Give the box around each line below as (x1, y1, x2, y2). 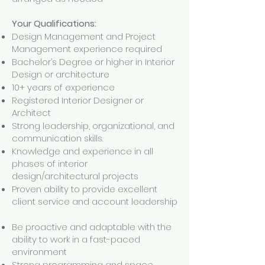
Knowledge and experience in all (12, 145, 153, 157)
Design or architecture (12, 68, 109, 80)
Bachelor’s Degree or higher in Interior (12, 56, 174, 68)
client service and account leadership (12, 195, 177, 208)
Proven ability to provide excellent (12, 183, 157, 195)
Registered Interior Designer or (12, 94, 144, 106)
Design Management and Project (12, 30, 156, 43)
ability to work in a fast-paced (12, 233, 140, 245)
